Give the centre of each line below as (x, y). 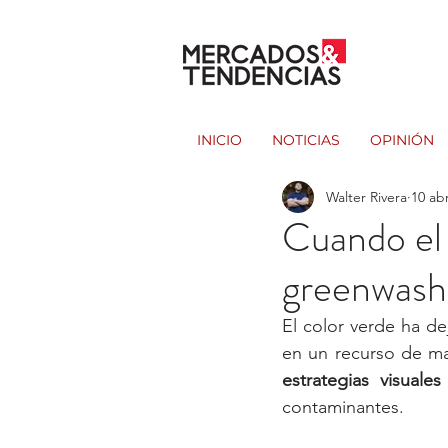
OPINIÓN (402, 140)
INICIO (219, 140)
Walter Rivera (366, 196)
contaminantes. (343, 407)
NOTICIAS (306, 140)
